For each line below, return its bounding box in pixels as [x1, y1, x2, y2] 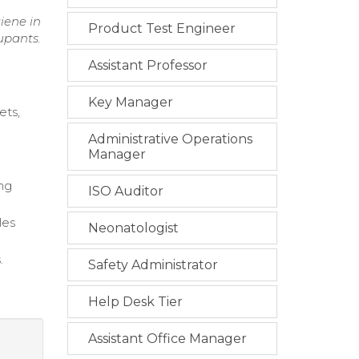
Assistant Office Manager [87, 331, 247, 347]
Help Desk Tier [87, 294, 183, 310]
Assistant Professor [87, 58, 208, 74]
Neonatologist [87, 220, 179, 236]
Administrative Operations [87, 131, 252, 147]
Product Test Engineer [87, 21, 236, 37]
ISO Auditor [87, 184, 163, 200]
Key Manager [87, 95, 173, 111]
